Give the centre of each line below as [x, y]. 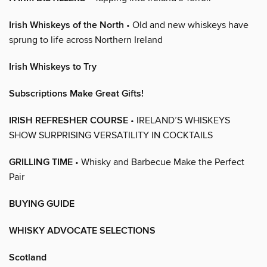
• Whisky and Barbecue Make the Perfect [159, 162]
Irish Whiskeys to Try [53, 67]
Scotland [28, 257]
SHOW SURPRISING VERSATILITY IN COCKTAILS [111, 135]
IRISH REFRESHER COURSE [69, 120]
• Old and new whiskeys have [186, 25]
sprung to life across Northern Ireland [86, 40]
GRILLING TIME [41, 162]
